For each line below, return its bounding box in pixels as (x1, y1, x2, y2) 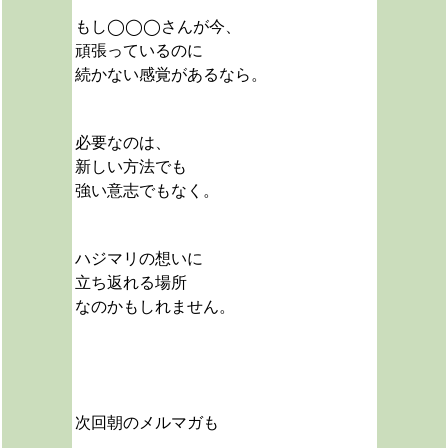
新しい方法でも (74, 158, 187, 175)
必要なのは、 (74, 134, 171, 151)
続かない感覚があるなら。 (74, 66, 267, 83)
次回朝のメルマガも (74, 414, 219, 431)
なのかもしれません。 (74, 298, 235, 315)
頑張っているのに (74, 42, 203, 59)
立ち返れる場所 (74, 274, 187, 291)
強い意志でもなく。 (74, 182, 219, 199)
